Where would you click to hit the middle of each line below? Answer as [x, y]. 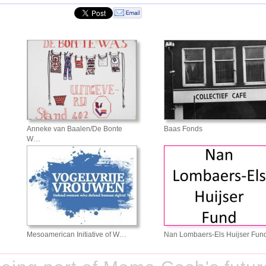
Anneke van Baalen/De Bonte [75, 129]
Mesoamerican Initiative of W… [77, 234]
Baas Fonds [183, 129]
